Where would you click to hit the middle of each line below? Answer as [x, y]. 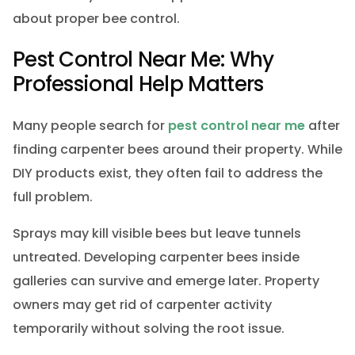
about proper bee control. [96, 18]
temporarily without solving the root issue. [148, 328]
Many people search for [90, 125]
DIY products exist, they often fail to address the [167, 173]
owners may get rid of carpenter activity [142, 304]
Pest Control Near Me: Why [143, 60]
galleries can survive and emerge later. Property [166, 281]
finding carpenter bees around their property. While [177, 149]
